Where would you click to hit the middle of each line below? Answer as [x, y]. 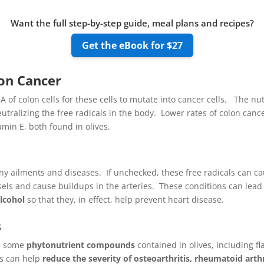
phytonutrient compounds [81, 245]
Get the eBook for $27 [132, 46]
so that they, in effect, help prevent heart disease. [125, 199]
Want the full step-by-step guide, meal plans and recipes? [132, 23]
